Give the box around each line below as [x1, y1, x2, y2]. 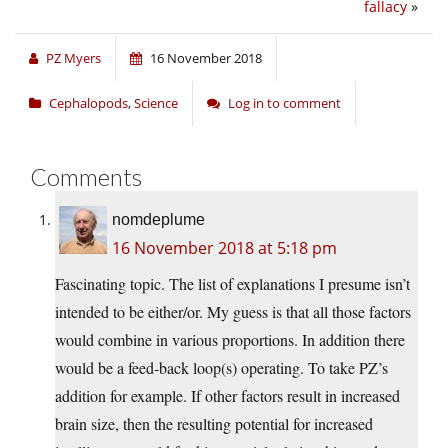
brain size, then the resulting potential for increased [55, 413, 373, 435]
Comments [30, 162, 142, 192]
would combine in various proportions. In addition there [55, 329, 405, 351]
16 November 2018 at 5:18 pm [112, 237, 337, 260]
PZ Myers [46, 49, 101, 68]
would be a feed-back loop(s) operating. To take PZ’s [55, 357, 388, 379]
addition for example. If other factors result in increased [55, 385, 400, 407]
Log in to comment [228, 94, 341, 113]
